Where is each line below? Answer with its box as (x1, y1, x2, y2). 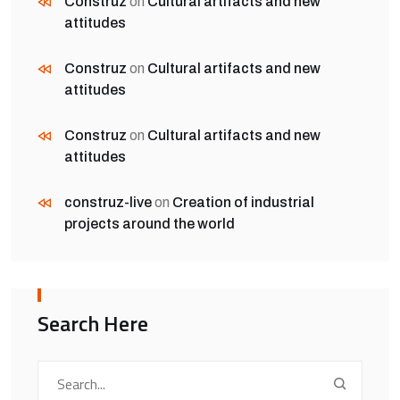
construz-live (64, 194, 152, 210)
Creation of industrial (172, 194, 314, 210)
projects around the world (64, 215, 235, 231)
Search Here (37, 306, 148, 339)
